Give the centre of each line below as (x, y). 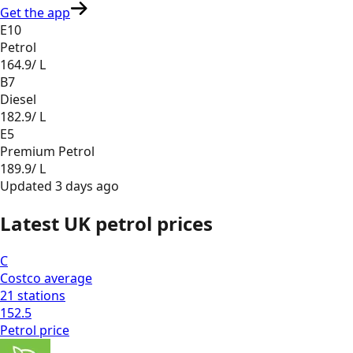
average (67, 278)
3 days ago (87, 186)
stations (40, 295)
